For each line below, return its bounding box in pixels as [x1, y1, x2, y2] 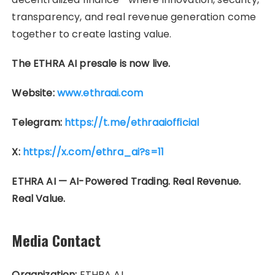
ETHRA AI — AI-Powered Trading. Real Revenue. [12, 174, 241, 188]
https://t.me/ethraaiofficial [64, 115, 199, 130]
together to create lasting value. [12, 26, 172, 41]
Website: [12, 85, 55, 100]
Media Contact [12, 228, 101, 251]
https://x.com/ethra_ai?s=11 [20, 144, 164, 159]
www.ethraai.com [56, 85, 144, 100]
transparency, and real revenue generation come [12, 9, 257, 24]
